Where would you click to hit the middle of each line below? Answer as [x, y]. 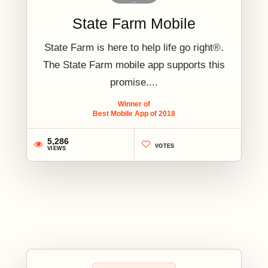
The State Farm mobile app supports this [134, 65]
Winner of [134, 104]
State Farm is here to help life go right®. [134, 47]
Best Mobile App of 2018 [134, 113]
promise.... [134, 82]
